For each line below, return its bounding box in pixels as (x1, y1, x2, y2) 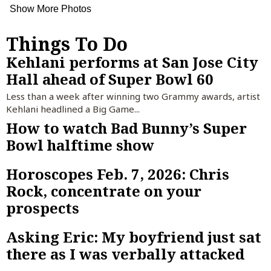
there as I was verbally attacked (6, 244, 244, 264)
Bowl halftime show (6, 135, 154, 155)
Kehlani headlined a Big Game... (6, 102, 140, 115)
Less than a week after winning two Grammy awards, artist (6, 90, 260, 102)
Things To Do (6, 31, 128, 56)
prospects (6, 198, 79, 218)
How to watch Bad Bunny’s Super (6, 118, 247, 139)
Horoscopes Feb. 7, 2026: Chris (6, 164, 229, 184)
